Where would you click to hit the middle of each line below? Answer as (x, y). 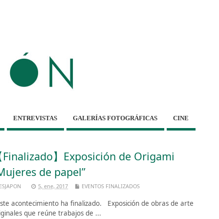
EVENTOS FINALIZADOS (111, 186)
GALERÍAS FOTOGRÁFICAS (115, 118)
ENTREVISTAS (35, 118)
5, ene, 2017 (53, 186)
